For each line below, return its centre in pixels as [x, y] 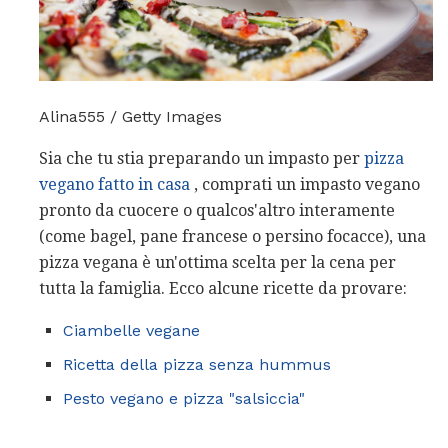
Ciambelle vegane [131, 331]
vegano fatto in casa [114, 185]
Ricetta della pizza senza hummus [197, 365]
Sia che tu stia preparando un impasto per [201, 159]
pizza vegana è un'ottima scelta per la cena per [217, 263]
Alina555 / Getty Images [130, 117]
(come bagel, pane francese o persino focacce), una [232, 237]
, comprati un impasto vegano [305, 185]
